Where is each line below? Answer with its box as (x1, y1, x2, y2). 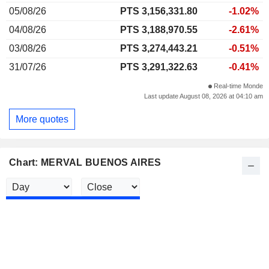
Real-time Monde (212, 82, 263, 89)
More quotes (16, 113, 68, 124)
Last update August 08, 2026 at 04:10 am (144, 92, 263, 100)
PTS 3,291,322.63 (120, 62, 198, 72)
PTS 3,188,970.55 (120, 25, 198, 35)
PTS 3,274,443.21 (120, 43, 198, 53)
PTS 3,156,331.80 (120, 6, 198, 16)
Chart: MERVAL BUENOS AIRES (9, 157, 162, 168)
